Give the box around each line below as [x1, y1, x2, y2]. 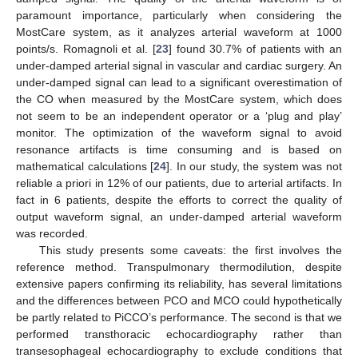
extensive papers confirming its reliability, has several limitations [16, 276, 342, 290]
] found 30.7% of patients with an [168, 42, 343, 55]
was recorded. [16, 226, 88, 240]
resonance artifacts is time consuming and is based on [16, 142, 342, 156]
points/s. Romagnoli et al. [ [16, 42, 156, 55]
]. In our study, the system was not [166, 159, 343, 173]
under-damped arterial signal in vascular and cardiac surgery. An [16, 58, 342, 72]
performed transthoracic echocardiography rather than [16, 327, 342, 340]
